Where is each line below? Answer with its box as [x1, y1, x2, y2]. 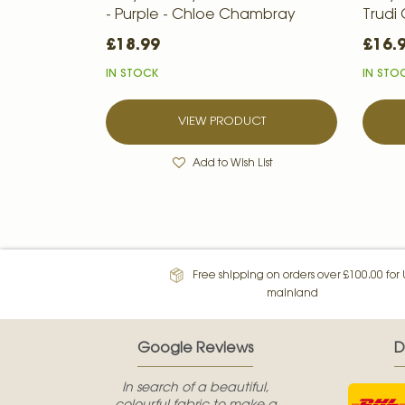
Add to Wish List [192, 158, 273, 170]
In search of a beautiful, [121, 382, 269, 396]
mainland [267, 288, 319, 300]
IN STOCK [106, 69, 158, 80]
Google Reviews [137, 342, 253, 357]
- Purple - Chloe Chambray [106, 8, 296, 24]
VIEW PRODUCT [177, 116, 266, 128]
